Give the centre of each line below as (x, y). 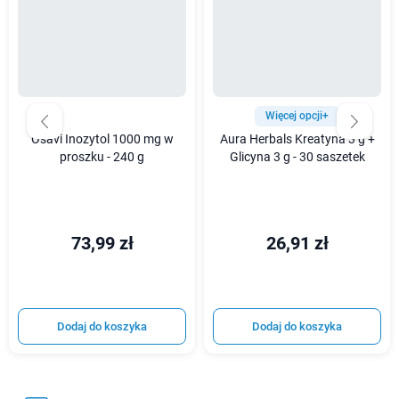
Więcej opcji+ (297, 116)
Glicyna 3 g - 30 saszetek (297, 158)
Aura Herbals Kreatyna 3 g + (297, 140)
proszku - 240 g (102, 158)
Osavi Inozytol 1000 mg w (102, 140)
